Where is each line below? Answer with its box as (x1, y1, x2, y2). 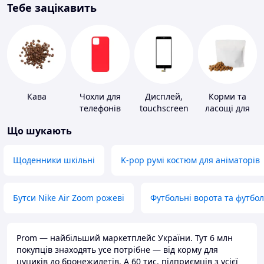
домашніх (207, 114, 247, 126)
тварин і (210, 126, 245, 138)
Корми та (209, 91, 246, 103)
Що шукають (7, 124, 72, 138)
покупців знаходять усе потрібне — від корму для (16, 244, 218, 256)
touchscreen (139, 103, 189, 114)
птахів (214, 138, 240, 150)
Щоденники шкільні (13, 154, 95, 166)
